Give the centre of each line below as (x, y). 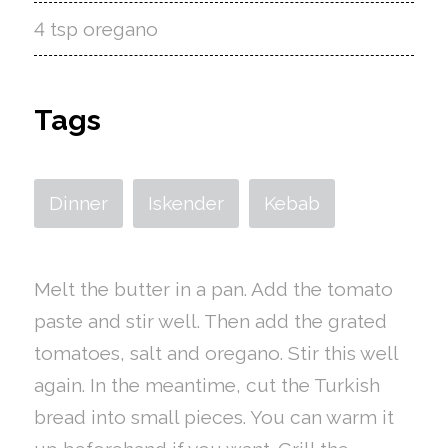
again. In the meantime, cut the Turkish (206, 385)
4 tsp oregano (95, 29)
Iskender (185, 203)
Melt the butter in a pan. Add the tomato (213, 289)
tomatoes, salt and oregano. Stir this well (215, 353)
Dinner (78, 203)
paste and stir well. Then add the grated (210, 321)
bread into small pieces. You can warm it (213, 417)
